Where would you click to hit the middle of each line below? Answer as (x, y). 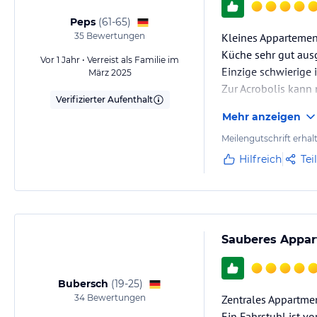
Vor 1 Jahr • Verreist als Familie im (110, 60)
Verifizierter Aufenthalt (104, 99)
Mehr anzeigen (261, 117)
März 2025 (110, 73)
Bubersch (83, 284)
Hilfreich (260, 159)
